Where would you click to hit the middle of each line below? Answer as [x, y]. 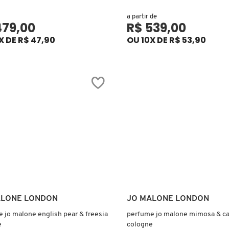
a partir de [142, 16]
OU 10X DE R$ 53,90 [166, 40]
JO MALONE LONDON [168, 199]
